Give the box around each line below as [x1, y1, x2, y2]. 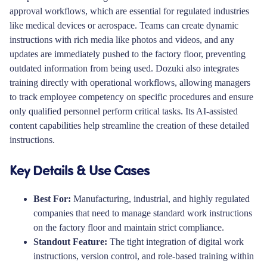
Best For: [33, 194, 71, 204]
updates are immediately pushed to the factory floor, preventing [10, 49, 246, 60]
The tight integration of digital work [107, 237, 244, 247]
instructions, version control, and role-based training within [33, 251, 254, 262]
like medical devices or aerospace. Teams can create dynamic [10, 20, 238, 31]
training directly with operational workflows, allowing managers [10, 77, 250, 88]
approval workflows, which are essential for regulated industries [10, 6, 249, 17]
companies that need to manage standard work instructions [33, 208, 252, 219]
